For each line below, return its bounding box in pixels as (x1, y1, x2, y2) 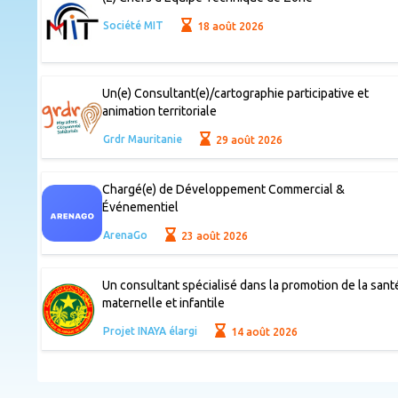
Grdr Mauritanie (102, 133, 182, 146)
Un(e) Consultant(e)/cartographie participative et (101, 86, 369, 101)
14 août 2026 (228, 325, 298, 338)
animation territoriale (101, 104, 217, 119)
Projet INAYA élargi (102, 325, 197, 338)
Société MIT (102, 20, 163, 32)
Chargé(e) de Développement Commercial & (101, 182, 345, 197)
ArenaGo (102, 229, 147, 242)
